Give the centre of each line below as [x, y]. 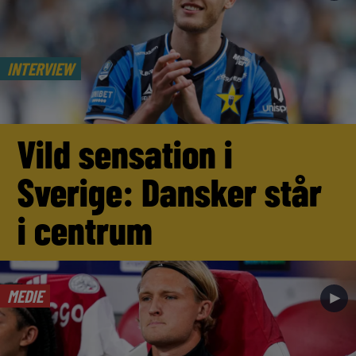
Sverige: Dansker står [170, 192]
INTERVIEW [40, 68]
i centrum [85, 230]
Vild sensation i [126, 154]
